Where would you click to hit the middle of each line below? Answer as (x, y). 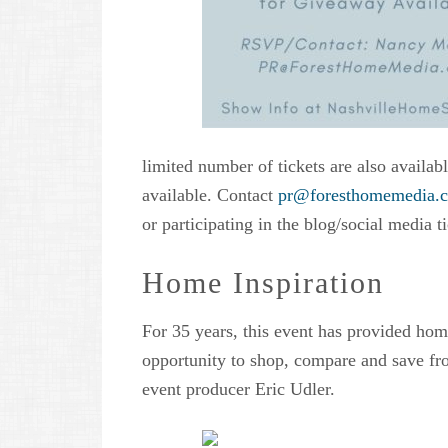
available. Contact (210, 195)
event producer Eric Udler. (238, 389)
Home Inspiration (263, 283)
